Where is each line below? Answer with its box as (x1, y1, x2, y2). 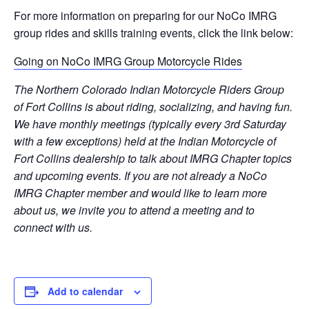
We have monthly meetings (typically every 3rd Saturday (14, 116, 286, 132)
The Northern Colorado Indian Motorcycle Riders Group (14, 81, 284, 97)
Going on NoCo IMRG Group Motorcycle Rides (14, 53, 242, 69)
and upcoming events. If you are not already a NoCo (14, 168, 267, 183)
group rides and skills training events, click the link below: (14, 25, 293, 41)
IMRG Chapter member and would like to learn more (14, 185, 267, 201)
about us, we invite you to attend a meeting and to (14, 202, 255, 218)
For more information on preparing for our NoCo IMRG (14, 8, 277, 23)
